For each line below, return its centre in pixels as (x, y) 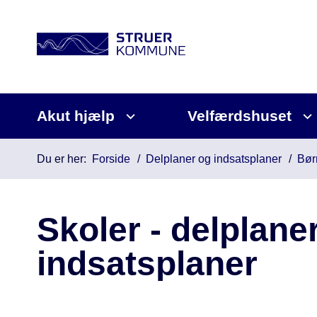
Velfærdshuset (240, 116)
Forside (111, 159)
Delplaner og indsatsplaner (214, 159)
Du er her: (62, 159)
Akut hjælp (76, 116)
